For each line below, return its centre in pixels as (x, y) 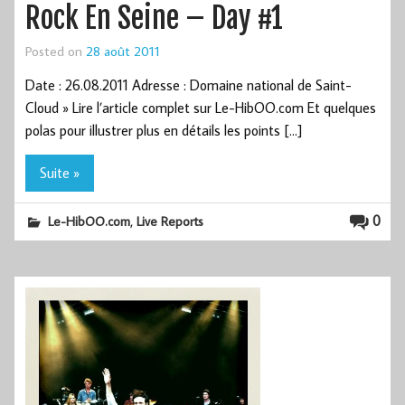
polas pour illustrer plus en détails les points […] (164, 131)
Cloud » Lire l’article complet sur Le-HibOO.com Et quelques (201, 108)
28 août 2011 (123, 51)
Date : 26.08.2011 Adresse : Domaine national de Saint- (188, 85)
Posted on (56, 51)
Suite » (60, 173)
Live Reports (170, 221)
